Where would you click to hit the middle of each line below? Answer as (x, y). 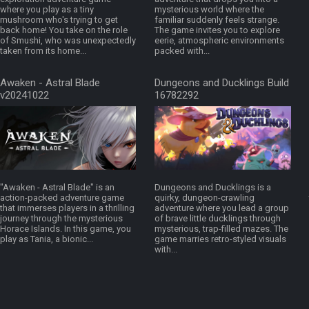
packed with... (182, 51)
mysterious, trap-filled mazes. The (221, 229)
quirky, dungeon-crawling (205, 198)
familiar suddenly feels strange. (217, 20)
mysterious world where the (209, 10)
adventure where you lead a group (222, 208)
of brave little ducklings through (218, 219)
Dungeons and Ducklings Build (222, 83)
